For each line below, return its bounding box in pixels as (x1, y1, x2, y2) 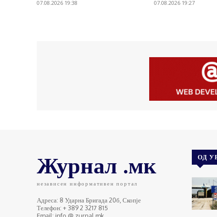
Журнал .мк (37, 151, 156, 179)
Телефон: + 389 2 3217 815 (37, 204, 108, 212)
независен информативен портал (37, 180, 138, 187)
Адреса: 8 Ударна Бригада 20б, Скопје (37, 196, 141, 204)
